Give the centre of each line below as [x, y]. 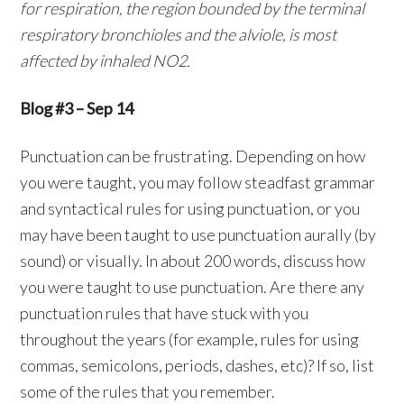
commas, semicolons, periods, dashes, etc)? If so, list [197, 366]
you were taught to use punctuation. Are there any [193, 287]
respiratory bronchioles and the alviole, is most [179, 35]
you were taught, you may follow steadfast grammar [198, 183]
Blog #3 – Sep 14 [77, 109]
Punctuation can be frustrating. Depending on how [193, 156]
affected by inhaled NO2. [106, 61]
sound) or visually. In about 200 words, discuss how [193, 261]
